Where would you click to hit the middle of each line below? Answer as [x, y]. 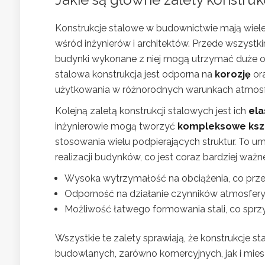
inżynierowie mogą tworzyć [116, 126]
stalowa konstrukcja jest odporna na [135, 74]
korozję [233, 74]
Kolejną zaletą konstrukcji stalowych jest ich [152, 111]
